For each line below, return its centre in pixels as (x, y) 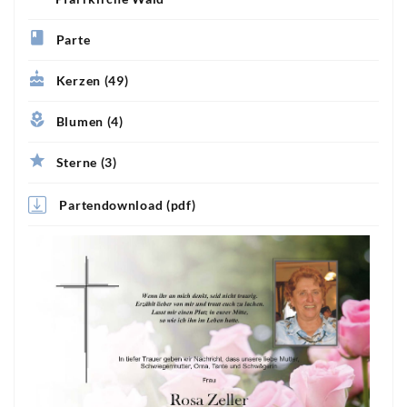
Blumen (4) (89, 122)
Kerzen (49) (92, 81)
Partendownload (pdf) (128, 204)
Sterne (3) (86, 163)
